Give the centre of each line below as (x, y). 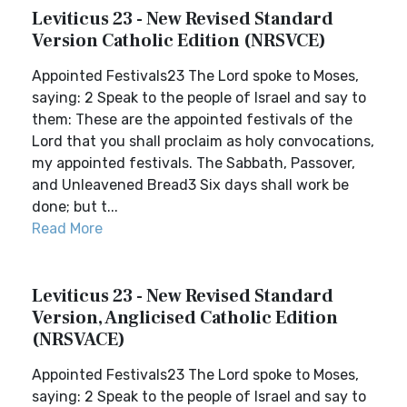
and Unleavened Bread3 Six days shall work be (190, 185)
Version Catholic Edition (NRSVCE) (179, 41)
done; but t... (75, 207)
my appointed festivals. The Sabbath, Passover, (194, 163)
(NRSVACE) (79, 340)
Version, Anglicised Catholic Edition (185, 318)
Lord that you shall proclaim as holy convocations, (203, 141)
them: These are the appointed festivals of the (192, 119)
